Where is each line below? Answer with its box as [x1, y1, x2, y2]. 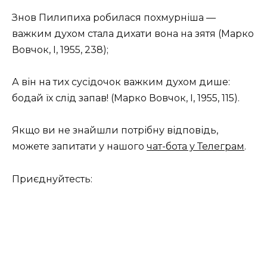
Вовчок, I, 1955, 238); [12, 44, 108, 55]
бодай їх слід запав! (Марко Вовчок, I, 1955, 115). [12, 92, 240, 104]
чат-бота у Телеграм [147, 141, 244, 153]
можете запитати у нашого [12, 141, 147, 153]
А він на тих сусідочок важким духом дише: [12, 76, 230, 88]
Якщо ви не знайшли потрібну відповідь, [12, 125, 218, 136]
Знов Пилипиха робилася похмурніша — [12, 11, 216, 23]
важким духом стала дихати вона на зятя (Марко [12, 27, 254, 39]
